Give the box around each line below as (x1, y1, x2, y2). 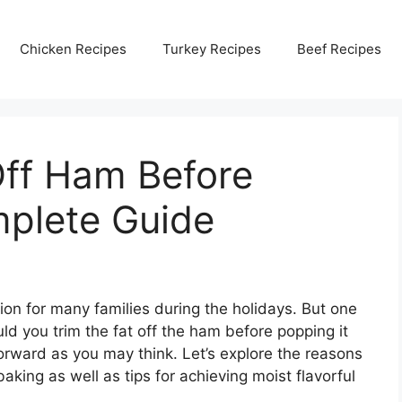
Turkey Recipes (162, 39, 261, 57)
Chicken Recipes (20, 39, 127, 57)
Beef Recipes (297, 39, 381, 57)
